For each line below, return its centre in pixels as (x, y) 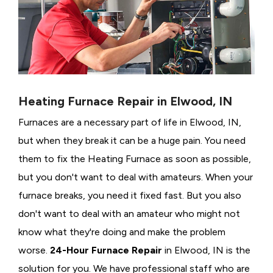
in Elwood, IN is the (206, 250)
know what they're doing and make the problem (122, 232)
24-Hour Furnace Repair (106, 250)
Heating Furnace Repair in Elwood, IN (125, 101)
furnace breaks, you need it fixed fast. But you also (130, 196)
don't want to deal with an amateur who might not (129, 214)
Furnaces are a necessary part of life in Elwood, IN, (130, 122)
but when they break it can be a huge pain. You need (132, 141)
